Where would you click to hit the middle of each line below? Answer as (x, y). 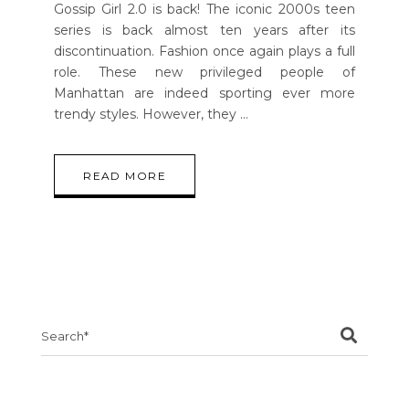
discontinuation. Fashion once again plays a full (204, 52)
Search (63, 327)
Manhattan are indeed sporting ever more (204, 94)
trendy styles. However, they (147, 115)
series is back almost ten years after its (204, 31)
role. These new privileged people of (204, 73)
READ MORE (125, 176)
